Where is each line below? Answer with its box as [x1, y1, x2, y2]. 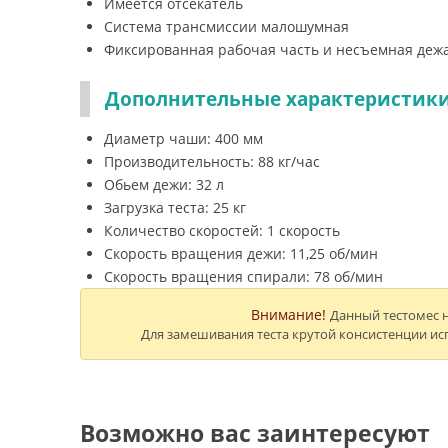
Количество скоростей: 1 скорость [104, 221, 340, 240]
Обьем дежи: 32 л [104, 175, 224, 194]
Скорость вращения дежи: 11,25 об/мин [104, 244, 378, 263]
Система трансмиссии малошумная [104, 17, 349, 36]
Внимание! [250, 305, 326, 324]
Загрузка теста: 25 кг [104, 198, 246, 217]
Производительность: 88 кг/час [104, 152, 320, 171]
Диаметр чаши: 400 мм [104, 129, 263, 148]
